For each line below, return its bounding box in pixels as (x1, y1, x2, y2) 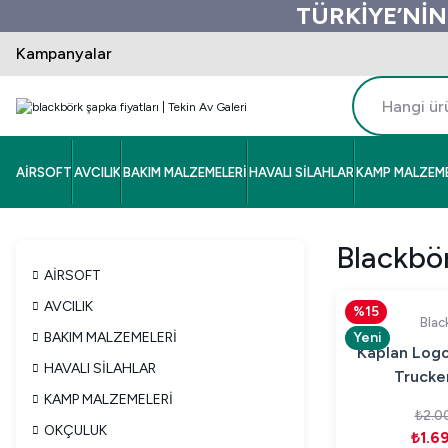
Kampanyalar (16, 44, 112, 63)
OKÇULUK (44, 422, 107, 439)
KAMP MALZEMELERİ (44, 391, 173, 408)
